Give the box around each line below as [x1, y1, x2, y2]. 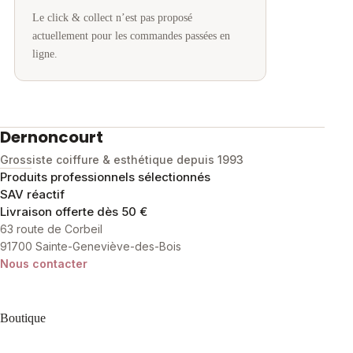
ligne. [32, 48, 58, 60]
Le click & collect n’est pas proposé [32, 12, 192, 24]
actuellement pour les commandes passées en [32, 30, 230, 42]
